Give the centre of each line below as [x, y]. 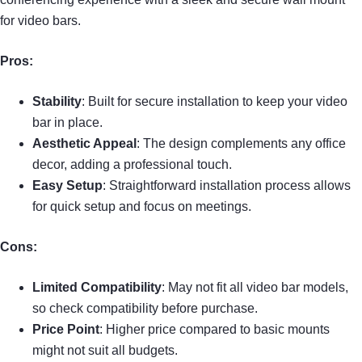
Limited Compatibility [97, 288]
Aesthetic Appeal [84, 144]
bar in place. [67, 123]
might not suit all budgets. [105, 351]
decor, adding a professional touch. [132, 165]
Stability [57, 102]
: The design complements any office [241, 144]
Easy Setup [67, 186]
